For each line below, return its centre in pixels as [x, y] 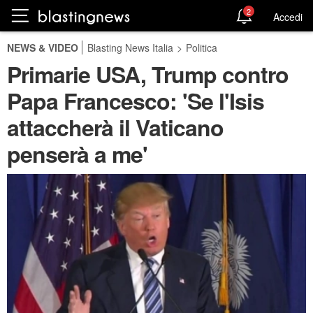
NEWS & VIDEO [43, 48]
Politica [202, 48]
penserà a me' [77, 154]
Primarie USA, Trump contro [148, 74]
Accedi [288, 16]
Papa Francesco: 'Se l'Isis [136, 101]
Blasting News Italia [130, 48]
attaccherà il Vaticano [115, 127]
